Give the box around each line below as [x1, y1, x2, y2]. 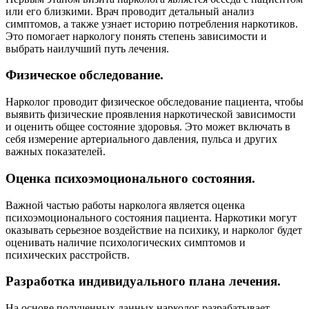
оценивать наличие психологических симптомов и [6, 236, 246, 248]
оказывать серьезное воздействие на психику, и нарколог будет [6, 223, 302, 236]
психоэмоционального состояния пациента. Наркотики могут [6, 211, 297, 223]
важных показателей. [6, 146, 106, 158]
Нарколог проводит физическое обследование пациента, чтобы [6, 96, 303, 108]
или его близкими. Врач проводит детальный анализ [6, 5, 254, 17]
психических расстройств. [6, 248, 130, 261]
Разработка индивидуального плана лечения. [6, 274, 281, 289]
